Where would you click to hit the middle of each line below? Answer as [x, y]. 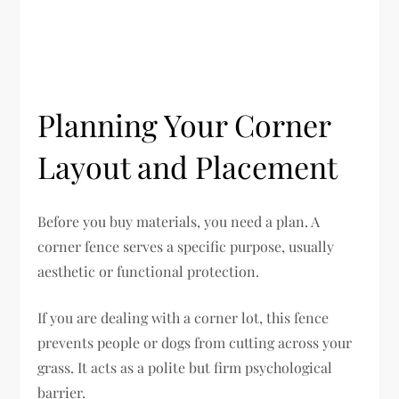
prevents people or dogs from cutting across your [195, 342]
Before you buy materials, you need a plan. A [179, 221]
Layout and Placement [188, 166]
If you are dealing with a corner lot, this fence [183, 317]
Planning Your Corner [184, 124]
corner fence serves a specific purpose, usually [186, 246]
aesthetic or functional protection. [149, 271]
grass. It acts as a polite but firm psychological [185, 367]
